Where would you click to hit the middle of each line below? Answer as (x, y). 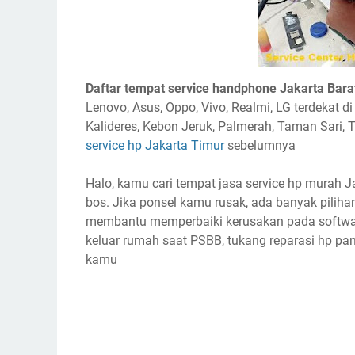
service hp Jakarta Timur (155, 145)
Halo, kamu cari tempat (152, 183)
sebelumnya (260, 145)
